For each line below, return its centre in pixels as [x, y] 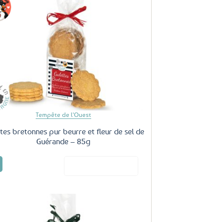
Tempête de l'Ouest [63, 115]
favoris [131, 37]
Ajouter [131, 24]
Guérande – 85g [63, 141]
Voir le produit [111, 165]
